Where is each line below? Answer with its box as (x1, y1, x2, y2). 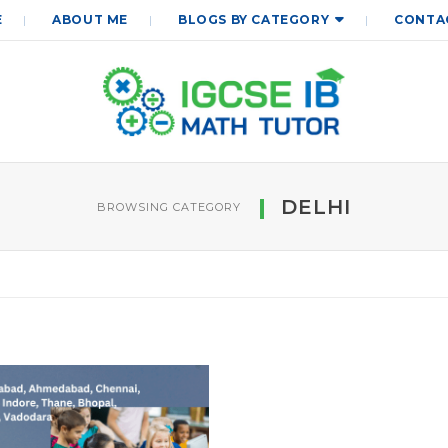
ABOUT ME (52, 12, 128, 27)
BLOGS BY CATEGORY (178, 12, 330, 27)
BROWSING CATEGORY (97, 199, 241, 214)
